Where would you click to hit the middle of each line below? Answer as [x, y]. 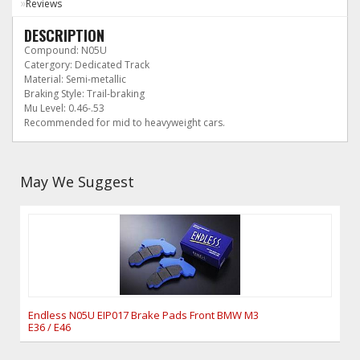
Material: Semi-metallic [75, 79]
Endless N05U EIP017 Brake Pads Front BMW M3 [143, 315]
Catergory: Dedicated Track [87, 65]
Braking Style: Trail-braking [84, 94]
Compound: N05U [65, 50]
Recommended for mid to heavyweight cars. [125, 123]
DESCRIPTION [64, 35]
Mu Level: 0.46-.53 [64, 108]
